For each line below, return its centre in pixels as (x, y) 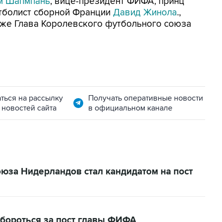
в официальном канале (130, 108)
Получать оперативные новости (145, 98)
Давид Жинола (145, 13)
